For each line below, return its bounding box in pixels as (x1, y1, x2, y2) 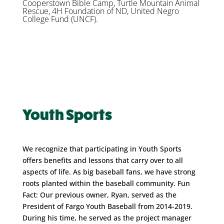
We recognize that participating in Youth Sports (22, 143, 181, 153)
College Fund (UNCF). (22, 13, 98, 24)
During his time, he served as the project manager (22, 212, 191, 222)
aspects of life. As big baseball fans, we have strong (22, 166, 195, 176)
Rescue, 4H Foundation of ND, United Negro (22, 5, 179, 16)
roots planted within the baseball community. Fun (22, 178, 190, 188)
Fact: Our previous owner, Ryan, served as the (22, 189, 176, 199)
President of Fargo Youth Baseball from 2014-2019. (22, 201, 192, 211)
